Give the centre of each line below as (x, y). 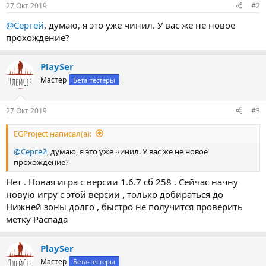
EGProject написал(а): (53, 133)
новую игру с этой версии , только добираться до (115, 194)
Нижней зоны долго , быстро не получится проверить (124, 207)
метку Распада (37, 219)
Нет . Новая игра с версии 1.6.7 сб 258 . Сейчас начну (122, 182)
